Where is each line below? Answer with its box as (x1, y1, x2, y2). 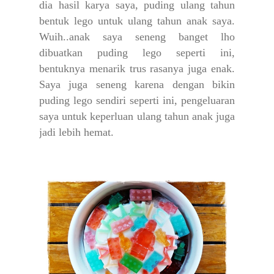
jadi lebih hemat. (39, 125, 117, 138)
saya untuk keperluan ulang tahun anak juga (39, 109, 235, 122)
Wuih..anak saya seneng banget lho (39, 30, 235, 43)
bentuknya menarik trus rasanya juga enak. (39, 62, 235, 75)
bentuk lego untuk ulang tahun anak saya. (39, 14, 235, 27)
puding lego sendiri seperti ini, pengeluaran (39, 94, 235, 106)
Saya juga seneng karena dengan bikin (39, 78, 235, 91)
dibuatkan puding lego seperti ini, (39, 46, 235, 59)
